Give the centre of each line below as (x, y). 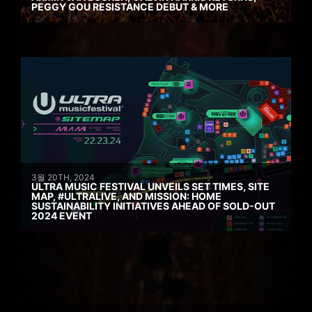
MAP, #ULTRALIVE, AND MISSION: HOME (126, 196)
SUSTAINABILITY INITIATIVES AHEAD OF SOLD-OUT (153, 205)
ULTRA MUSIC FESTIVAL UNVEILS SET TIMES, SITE (150, 186)
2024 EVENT (62, 215)
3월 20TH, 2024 (63, 177)
